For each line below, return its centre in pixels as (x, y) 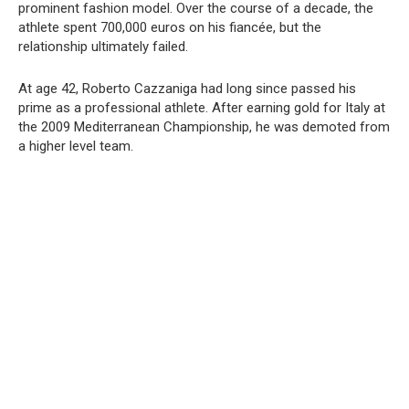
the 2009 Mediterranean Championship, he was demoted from (204, 127)
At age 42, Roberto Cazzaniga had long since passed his (187, 89)
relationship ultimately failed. (103, 47)
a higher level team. (76, 146)
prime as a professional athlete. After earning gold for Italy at (202, 108)
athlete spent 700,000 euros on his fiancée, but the (170, 27)
